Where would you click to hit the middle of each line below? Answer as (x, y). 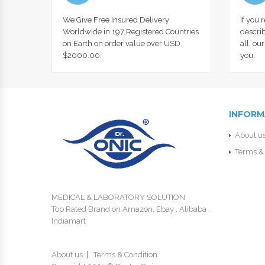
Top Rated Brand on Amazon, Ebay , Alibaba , (131, 209)
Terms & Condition (125, 254)
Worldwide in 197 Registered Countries (131, 31)
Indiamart (69, 221)
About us (67, 254)
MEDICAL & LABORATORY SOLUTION (118, 197)
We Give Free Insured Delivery (116, 20)
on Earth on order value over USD (122, 43)
